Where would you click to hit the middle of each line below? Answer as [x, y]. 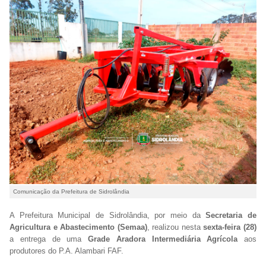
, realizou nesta [175, 227]
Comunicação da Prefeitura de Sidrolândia [72, 191]
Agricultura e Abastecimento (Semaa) [78, 227]
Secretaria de [231, 215]
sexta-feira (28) [230, 227]
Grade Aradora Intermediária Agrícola [163, 239]
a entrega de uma [49, 239]
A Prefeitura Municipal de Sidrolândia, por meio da [108, 215]
